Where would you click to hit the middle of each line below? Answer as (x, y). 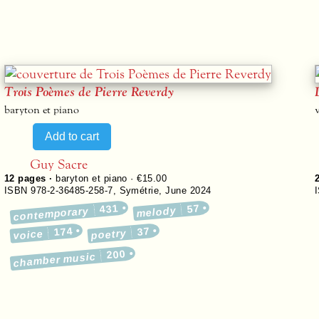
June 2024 (188, 190)
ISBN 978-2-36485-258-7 (59, 190)
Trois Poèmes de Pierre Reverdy (89, 92)
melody (156, 212)
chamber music (55, 260)
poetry (108, 235)
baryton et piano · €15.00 (111, 178)
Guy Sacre (59, 164)
